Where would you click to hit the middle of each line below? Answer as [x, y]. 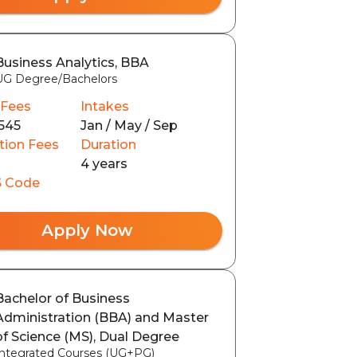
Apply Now [86, 230]
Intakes [104, 106]
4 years [104, 163]
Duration [108, 144]
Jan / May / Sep [129, 125]
